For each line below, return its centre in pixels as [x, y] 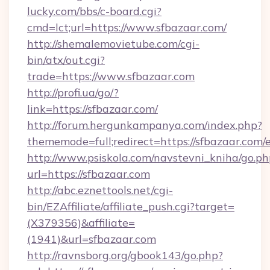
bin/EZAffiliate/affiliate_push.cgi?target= [131, 206]
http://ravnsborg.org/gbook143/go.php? [125, 255]
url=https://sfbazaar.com [89, 174]
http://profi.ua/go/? [73, 93]
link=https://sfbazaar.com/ [93, 109]
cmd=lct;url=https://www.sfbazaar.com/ [127, 27]
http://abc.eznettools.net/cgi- [100, 190]
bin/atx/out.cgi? [66, 60]
